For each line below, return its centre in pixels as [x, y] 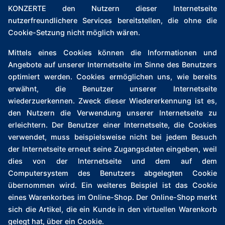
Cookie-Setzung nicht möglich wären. [74, 33]
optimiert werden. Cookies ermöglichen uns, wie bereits [113, 77]
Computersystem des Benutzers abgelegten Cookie [113, 173]
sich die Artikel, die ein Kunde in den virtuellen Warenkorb [113, 209]
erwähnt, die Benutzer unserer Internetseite [113, 89]
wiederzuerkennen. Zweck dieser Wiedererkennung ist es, [113, 101]
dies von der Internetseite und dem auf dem [113, 161]
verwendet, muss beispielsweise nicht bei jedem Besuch [113, 137]
